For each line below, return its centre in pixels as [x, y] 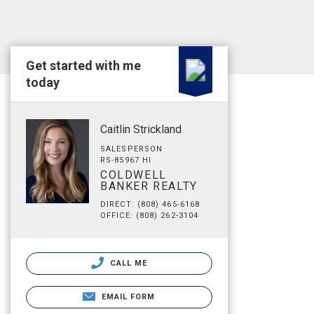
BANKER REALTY [149, 186]
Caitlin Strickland [141, 129]
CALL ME [127, 263]
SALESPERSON [132, 149]
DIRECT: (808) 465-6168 [150, 204]
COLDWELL [134, 175]
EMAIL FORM [128, 297]
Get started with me [83, 66]
